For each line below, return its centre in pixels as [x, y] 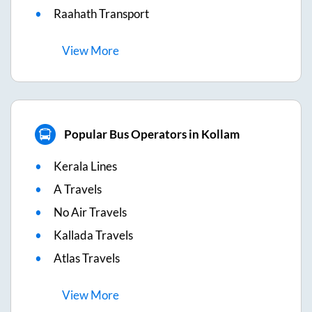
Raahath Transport [101, 13]
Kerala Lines [85, 166]
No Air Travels [90, 212]
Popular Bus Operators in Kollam [151, 134]
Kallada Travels [93, 235]
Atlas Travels [87, 258]
